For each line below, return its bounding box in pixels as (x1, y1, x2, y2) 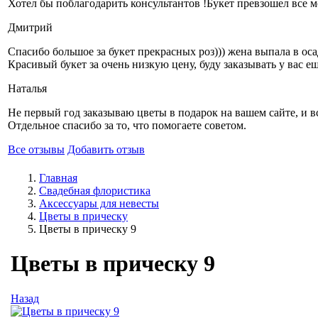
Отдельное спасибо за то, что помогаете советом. (8, 119, 246, 131)
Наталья (8, 82, 47, 94)
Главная (39, 172, 77, 184)
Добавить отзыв (67, 143, 145, 155)
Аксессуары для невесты (39, 197, 159, 209)
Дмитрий (8, 21, 53, 33)
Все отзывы (8, 143, 65, 155)
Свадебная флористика (39, 185, 150, 197)
